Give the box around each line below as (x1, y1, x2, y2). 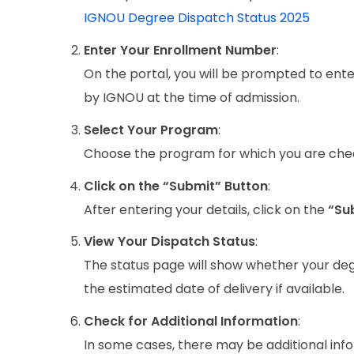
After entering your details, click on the (84, 200, 328, 219)
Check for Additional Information (84, 312, 298, 331)
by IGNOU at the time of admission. (84, 88, 299, 107)
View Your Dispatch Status (84, 232, 255, 251)
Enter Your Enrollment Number (84, 40, 277, 59)
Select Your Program (84, 120, 218, 139)
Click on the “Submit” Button (84, 176, 268, 195)
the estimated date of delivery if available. (84, 280, 345, 299)
